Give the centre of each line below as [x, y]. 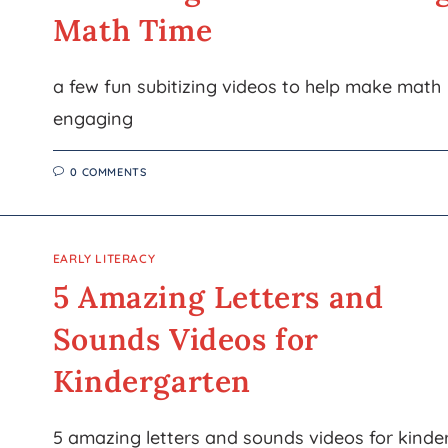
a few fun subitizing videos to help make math [246, 86]
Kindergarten [152, 381]
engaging [92, 118]
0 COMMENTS [108, 172]
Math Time [132, 30]
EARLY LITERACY [104, 258]
